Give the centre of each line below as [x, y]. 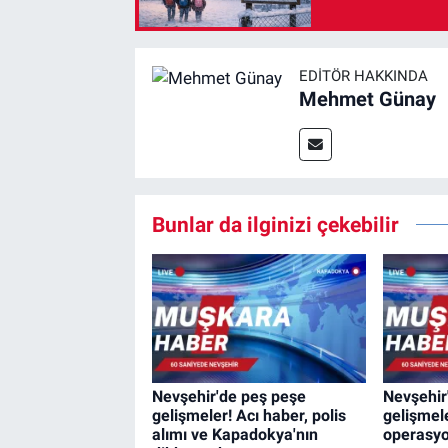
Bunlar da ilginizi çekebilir [275, 225]
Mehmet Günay [367, 99]
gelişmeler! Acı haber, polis [248, 416]
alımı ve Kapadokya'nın [234, 435]
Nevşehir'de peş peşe [228, 397]
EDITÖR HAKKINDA [363, 76]
